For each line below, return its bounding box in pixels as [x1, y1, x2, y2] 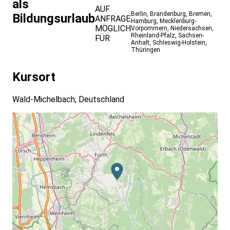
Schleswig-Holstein [152, 39, 205, 47]
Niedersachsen [170, 25, 212, 32]
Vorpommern [131, 25, 167, 32]
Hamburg [131, 17, 157, 25]
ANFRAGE [95, 14, 130, 24]
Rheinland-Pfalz [131, 32, 175, 40]
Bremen [189, 10, 210, 18]
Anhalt [131, 39, 149, 47]
